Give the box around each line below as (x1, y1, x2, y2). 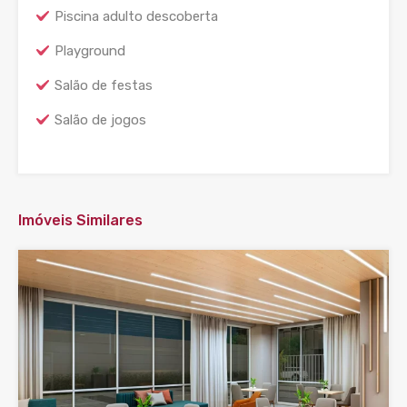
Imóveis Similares (18, 212, 143, 230)
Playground (55, 43, 125, 60)
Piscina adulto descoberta (55, 8, 218, 25)
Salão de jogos (55, 112, 146, 129)
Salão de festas (55, 77, 153, 94)
